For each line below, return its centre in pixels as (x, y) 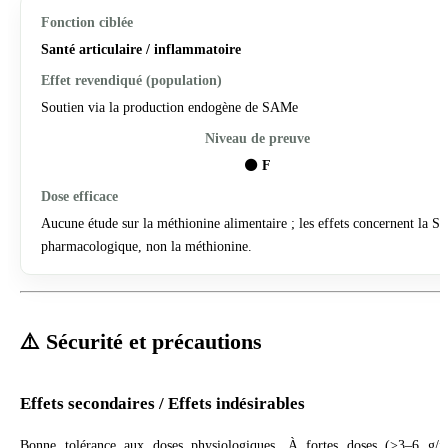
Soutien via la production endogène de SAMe (169, 106)
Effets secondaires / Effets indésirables (162, 403)
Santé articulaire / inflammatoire (141, 48)
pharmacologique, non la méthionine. (146, 245)
